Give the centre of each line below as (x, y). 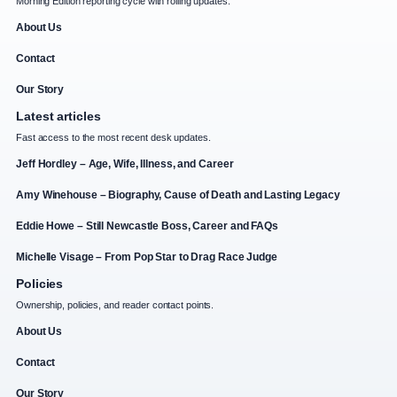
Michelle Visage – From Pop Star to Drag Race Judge (147, 257)
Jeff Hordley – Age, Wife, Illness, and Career (125, 164)
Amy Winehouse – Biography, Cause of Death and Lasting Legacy (178, 195)
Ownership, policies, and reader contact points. (115, 305)
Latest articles (58, 117)
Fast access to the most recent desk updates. (113, 138)
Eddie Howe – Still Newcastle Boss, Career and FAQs (147, 226)
